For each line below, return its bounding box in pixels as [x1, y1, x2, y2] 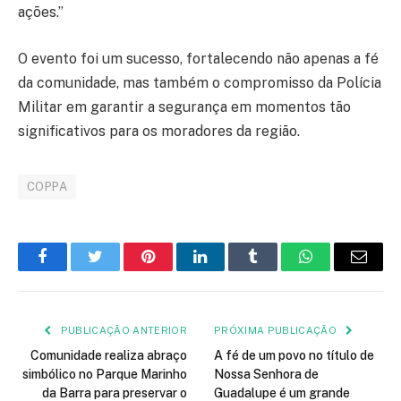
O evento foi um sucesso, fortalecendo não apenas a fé [18, 49, 379, 67]
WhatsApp [304, 261, 374, 278]
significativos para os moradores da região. [18, 122, 300, 140]
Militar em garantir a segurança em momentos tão [18, 98, 351, 115]
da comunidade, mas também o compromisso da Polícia [18, 73, 381, 91]
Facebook [40, 261, 104, 278]
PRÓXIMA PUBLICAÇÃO [214, 324, 340, 336]
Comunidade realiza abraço [30, 347, 187, 363]
